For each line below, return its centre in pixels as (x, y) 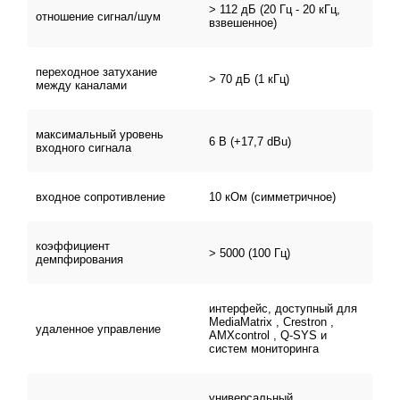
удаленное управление (98, 329)
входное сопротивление (100, 197)
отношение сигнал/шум (98, 16)
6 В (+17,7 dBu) (250, 141)
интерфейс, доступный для (283, 308)
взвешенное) (243, 23)
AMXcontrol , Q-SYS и (268, 335)
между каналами (81, 85)
